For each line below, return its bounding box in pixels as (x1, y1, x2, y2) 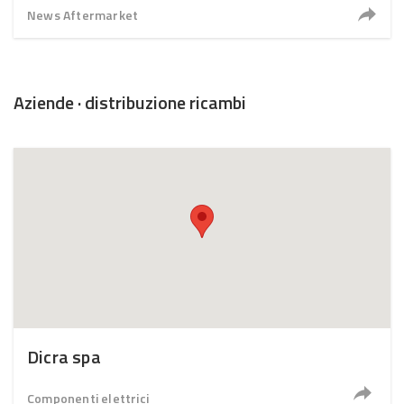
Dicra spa (27, 343, 101, 371)
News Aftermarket (27, 5, 139, 24)
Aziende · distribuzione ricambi (14, 88, 246, 116)
